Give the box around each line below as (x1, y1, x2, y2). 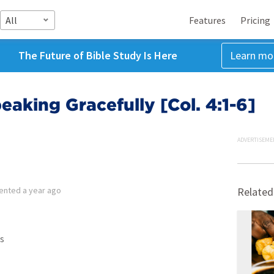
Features (189, 13, 226, 26)
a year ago (23, 185, 61, 196)
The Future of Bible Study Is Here (18, 48, 177, 62)
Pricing (240, 13, 270, 26)
